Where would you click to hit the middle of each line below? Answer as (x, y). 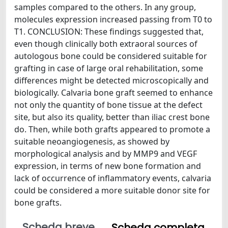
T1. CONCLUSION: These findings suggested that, (109, 32)
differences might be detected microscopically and (111, 80)
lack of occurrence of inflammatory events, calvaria (113, 178)
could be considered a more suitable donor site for (112, 190)
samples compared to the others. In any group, (105, 7)
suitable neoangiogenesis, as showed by (92, 141)
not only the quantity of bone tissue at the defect (108, 105)
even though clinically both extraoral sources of (106, 44)
